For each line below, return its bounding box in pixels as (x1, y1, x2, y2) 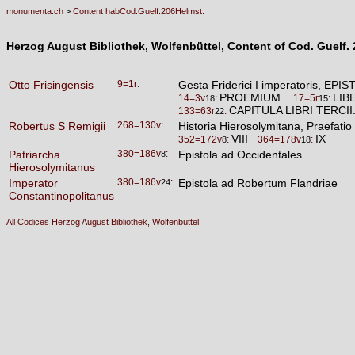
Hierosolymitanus (9, 161, 95, 174)
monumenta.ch (6, 6, 63, 16)
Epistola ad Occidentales (178, 148, 302, 161)
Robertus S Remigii (9, 120, 105, 132)
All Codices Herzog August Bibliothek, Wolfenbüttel (6, 217, 199, 227)
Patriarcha (9, 148, 60, 161)
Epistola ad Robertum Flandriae (178, 177, 338, 189)
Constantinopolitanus (9, 189, 114, 202)
